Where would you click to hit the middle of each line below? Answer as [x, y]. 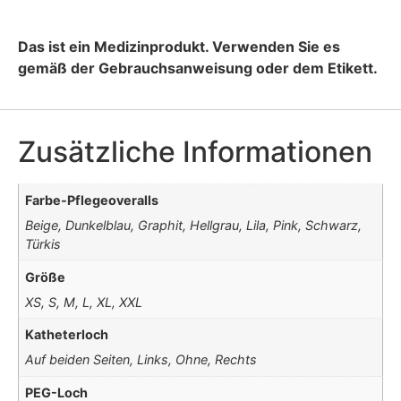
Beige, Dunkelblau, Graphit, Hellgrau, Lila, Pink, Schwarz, [194, 226]
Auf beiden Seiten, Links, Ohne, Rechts [141, 360]
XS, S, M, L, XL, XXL [84, 302]
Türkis [43, 244]
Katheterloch [67, 335]
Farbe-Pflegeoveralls [92, 200]
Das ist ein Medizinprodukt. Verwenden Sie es [179, 47]
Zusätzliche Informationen [195, 151]
